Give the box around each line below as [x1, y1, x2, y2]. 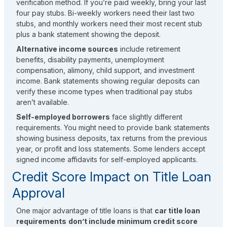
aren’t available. [16, 98, 69, 107]
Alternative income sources [16, 45, 118, 54]
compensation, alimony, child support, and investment [16, 66, 195, 75]
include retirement [118, 45, 180, 54]
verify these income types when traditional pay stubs [16, 87, 193, 96]
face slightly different [110, 112, 182, 122]
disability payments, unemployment [48, 55, 164, 64]
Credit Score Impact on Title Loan [12, 169, 211, 185]
